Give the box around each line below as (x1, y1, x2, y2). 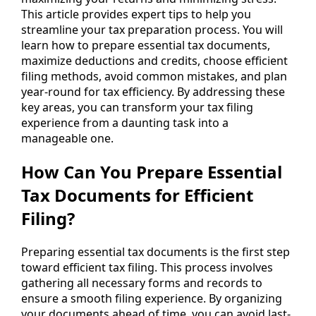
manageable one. (21, 130, 114, 146)
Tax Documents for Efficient (21, 183, 253, 207)
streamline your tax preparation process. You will (21, 21, 283, 37)
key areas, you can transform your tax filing (21, 99, 253, 115)
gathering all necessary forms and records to (21, 274, 262, 291)
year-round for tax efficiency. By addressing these (21, 83, 285, 99)
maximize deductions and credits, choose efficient (21, 52, 288, 68)
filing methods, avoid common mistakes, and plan (21, 68, 287, 84)
